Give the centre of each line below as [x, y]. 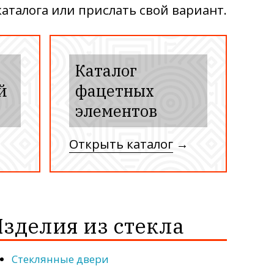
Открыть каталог [121, 144]
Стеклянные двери [61, 259]
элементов [116, 111]
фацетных [115, 91]
